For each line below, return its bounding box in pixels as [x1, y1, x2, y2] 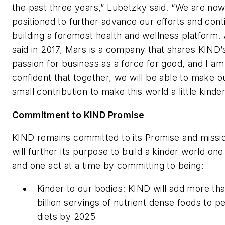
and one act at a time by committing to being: [12, 160, 204, 171]
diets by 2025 [37, 211, 96, 222]
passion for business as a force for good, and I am [12, 58, 224, 69]
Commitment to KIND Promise [12, 109, 145, 120]
